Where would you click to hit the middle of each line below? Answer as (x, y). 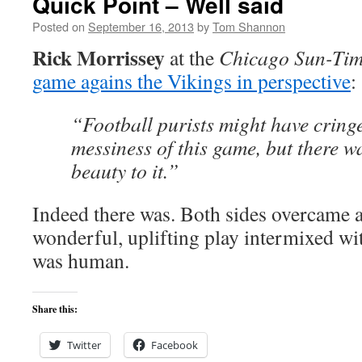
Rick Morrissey (99, 57)
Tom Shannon (249, 26)
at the (192, 57)
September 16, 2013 (141, 26)
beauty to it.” (125, 170)
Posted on (59, 26)
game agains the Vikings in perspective (192, 81)
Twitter (84, 345)
